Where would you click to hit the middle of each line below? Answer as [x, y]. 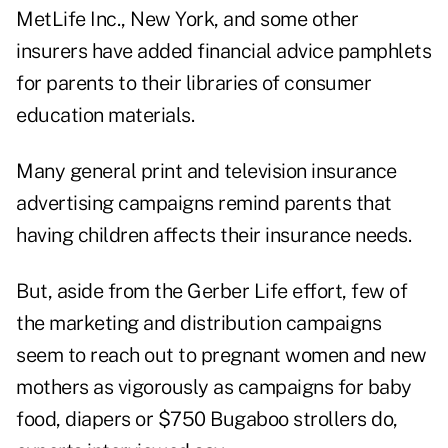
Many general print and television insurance [206, 171]
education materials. [105, 115]
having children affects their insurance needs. [213, 235]
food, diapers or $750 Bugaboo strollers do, [207, 419]
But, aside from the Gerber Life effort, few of [211, 291]
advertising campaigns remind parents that [204, 203]
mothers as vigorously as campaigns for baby [214, 387]
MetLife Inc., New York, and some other [187, 19]
